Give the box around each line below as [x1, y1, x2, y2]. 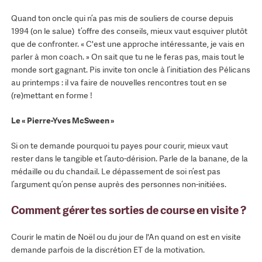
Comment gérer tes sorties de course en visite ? [11, 203, 246, 218]
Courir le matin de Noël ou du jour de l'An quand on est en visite [11, 231, 241, 242]
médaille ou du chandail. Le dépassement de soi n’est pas [11, 166, 220, 177]
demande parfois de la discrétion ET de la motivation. [11, 244, 206, 255]
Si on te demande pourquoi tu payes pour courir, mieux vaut [11, 140, 228, 151]
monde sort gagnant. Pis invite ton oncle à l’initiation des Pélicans [11, 64, 250, 75]
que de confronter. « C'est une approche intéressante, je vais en [11, 39, 244, 50]
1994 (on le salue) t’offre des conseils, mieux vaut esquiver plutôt [11, 26, 247, 37]
